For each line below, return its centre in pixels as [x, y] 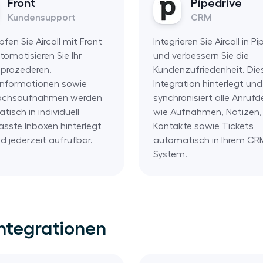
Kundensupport [42, 17]
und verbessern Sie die [201, 55]
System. [170, 154]
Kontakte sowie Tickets [203, 126]
